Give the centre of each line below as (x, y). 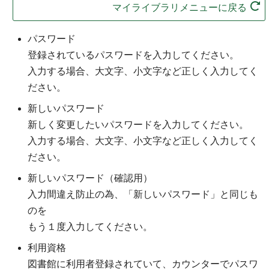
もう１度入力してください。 (90, 227)
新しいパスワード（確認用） (90, 178)
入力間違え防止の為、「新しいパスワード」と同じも (143, 195)
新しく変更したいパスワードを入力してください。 (138, 125)
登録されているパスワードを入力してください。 (134, 55)
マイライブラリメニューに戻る (179, 8)
